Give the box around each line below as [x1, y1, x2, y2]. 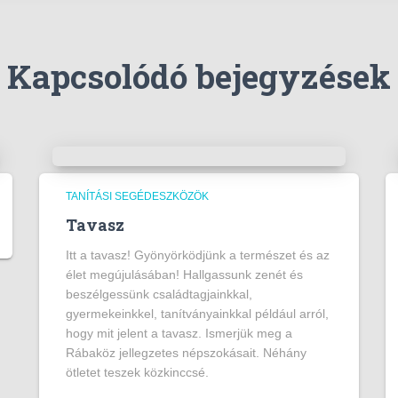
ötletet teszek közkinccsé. [66, 365, 209, 379]
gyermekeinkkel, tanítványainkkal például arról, [66, 306, 329, 321]
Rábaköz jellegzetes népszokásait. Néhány [66, 346, 306, 360]
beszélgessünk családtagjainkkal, [66, 287, 252, 301]
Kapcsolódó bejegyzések [7, 54, 391, 98]
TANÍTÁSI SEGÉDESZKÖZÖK [66, 190, 209, 203]
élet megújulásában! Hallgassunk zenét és [66, 267, 303, 282]
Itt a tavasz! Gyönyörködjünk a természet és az [66, 248, 330, 262]
